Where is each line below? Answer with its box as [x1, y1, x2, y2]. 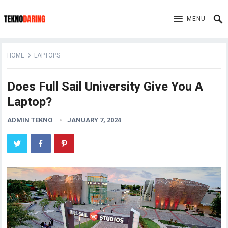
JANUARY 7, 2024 [67, 116, 122, 124]
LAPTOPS [34, 52, 61, 59]
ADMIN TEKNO [7, 116, 53, 124]
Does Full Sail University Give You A [7, 79, 204, 94]
